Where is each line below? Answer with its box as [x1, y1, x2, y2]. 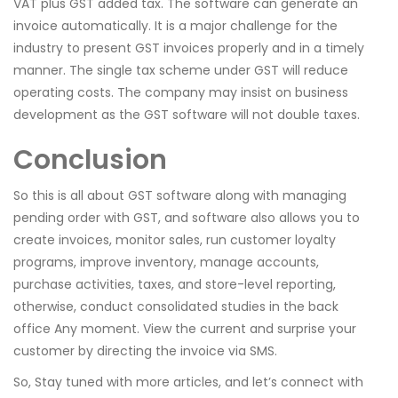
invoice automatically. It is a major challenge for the [13, 17, 338, 36]
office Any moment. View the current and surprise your [13, 320, 356, 338]
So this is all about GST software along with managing [13, 187, 346, 205]
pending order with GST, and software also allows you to [13, 209, 360, 227]
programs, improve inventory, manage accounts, [13, 253, 319, 272]
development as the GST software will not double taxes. [13, 106, 360, 124]
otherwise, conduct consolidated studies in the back [13, 298, 338, 316]
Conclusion [13, 141, 167, 179]
